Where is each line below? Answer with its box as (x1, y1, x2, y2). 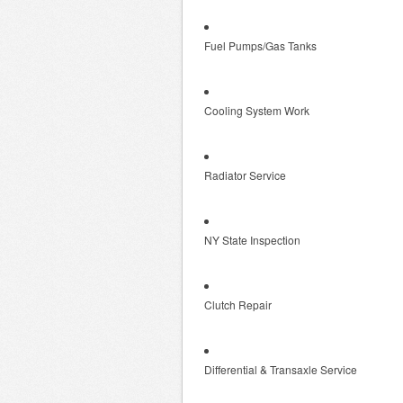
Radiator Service (204, 167, 286, 183)
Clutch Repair (204, 297, 272, 312)
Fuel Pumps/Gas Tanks (204, 38, 317, 53)
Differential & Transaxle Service (204, 362, 357, 377)
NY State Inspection (204, 232, 300, 247)
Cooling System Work (204, 103, 309, 118)
